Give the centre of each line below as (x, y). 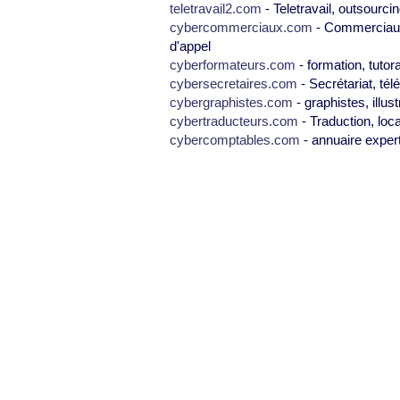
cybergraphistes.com (231, 102)
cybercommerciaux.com (241, 27)
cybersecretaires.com (233, 83)
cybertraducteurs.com (234, 121)
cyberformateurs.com (233, 65)
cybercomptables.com (235, 140)
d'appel (190, 46)
